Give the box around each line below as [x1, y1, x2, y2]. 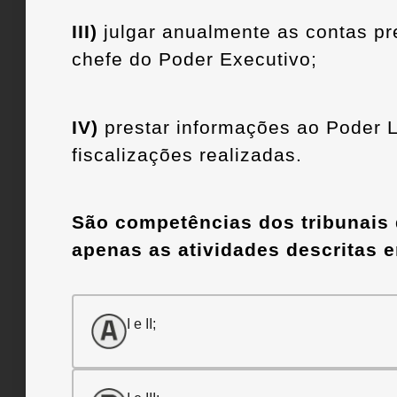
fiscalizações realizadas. [72, 144, 302, 165]
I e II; [127, 316, 156, 332]
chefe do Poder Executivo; [72, 49, 317, 70]
